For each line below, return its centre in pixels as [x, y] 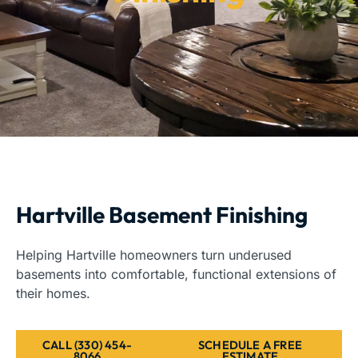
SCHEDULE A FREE [250, 345]
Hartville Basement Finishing [162, 215]
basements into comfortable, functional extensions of [176, 274]
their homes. [53, 294]
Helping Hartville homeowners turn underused [154, 255]
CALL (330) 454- [87, 345]
